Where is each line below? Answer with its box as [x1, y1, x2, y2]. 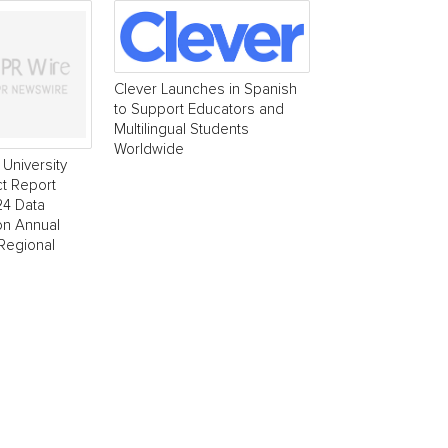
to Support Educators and [114, 101, 284, 117]
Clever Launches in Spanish [114, 81, 297, 97]
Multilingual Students [114, 121, 249, 137]
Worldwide [114, 141, 184, 157]
